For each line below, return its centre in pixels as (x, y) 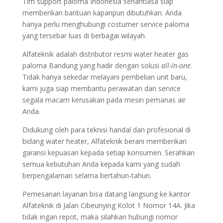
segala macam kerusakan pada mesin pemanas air (104, 100)
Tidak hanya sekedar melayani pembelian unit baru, (105, 77)
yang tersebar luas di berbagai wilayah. (84, 35)
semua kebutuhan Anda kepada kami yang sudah (101, 164)
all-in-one (176, 65)
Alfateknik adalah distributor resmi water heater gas (105, 54)
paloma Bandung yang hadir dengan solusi (92, 65)
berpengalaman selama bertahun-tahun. (87, 175)
